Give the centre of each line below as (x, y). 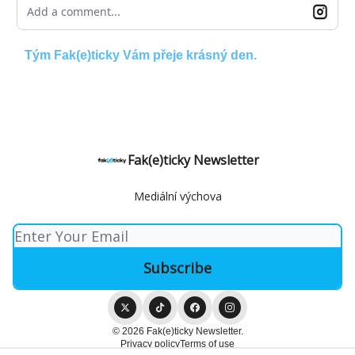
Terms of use (207, 344)
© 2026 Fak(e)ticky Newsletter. (177, 331)
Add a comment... (74, 11)
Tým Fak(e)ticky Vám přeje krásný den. (141, 55)
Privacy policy (150, 344)
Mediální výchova (177, 196)
